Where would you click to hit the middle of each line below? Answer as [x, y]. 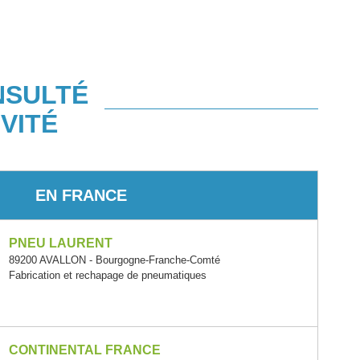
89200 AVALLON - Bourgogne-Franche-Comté [115, 260]
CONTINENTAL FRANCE [85, 350]
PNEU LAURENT [61, 243]
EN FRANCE [81, 195]
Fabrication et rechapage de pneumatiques [108, 275]
